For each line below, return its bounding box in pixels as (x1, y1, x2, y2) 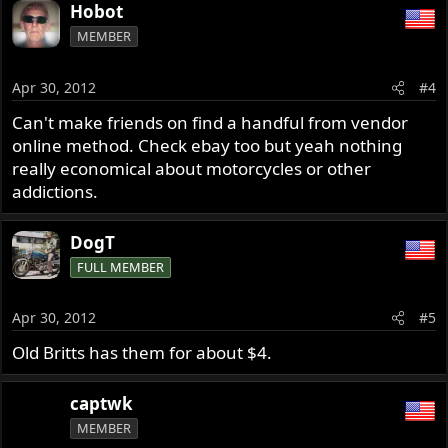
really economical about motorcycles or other (12, 156, 372, 180)
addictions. (12, 179, 99, 203)
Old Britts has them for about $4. (12, 341, 273, 365)
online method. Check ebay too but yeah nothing (12, 133, 403, 157)
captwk (70, 392, 134, 416)
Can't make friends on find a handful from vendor (12, 110, 409, 134)
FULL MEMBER (77, 257, 165, 276)
